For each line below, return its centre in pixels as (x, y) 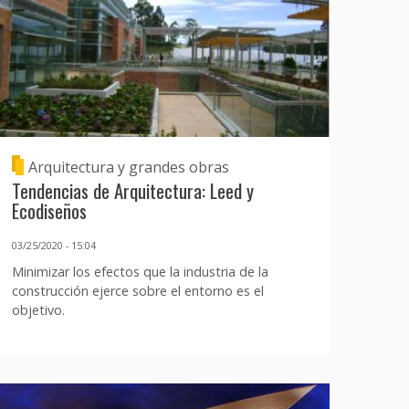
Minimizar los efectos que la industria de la (140, 271)
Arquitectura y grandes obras (128, 168)
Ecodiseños (49, 211)
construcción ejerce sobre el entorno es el (137, 290)
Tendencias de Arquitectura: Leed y (132, 191)
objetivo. (38, 309)
